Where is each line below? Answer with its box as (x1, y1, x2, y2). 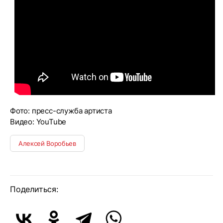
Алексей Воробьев (18, 139, 76, 147)
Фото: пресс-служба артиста (10, 106, 112, 115)
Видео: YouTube (10, 117, 67, 126)
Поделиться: (10, 184, 58, 194)
